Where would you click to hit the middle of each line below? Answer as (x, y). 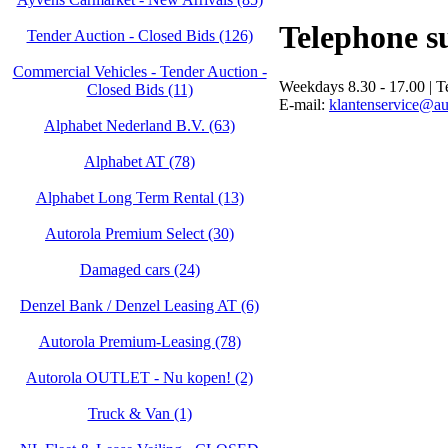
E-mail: (304, 104)
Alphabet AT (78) (139, 161)
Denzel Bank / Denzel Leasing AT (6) (139, 305)
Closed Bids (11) (139, 89)
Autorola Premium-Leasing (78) (139, 341)
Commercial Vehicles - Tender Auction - (139, 71)
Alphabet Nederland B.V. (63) (139, 125)
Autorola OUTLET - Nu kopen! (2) (139, 377)
